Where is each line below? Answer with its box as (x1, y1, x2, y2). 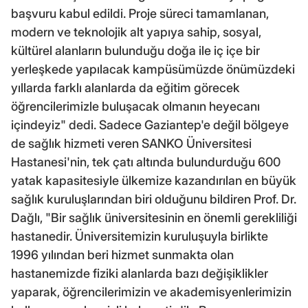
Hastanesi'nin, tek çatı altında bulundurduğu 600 (11, 154, 280, 169)
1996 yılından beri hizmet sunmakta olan (11, 247, 234, 262)
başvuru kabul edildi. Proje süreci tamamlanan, (11, 5, 269, 21)
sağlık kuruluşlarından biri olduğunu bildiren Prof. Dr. (11, 191, 296, 206)
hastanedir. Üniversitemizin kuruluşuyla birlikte (11, 228, 268, 243)
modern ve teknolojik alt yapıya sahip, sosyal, (11, 24, 261, 39)
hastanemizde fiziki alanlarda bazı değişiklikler (11, 265, 268, 280)
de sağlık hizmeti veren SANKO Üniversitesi (11, 135, 252, 151)
